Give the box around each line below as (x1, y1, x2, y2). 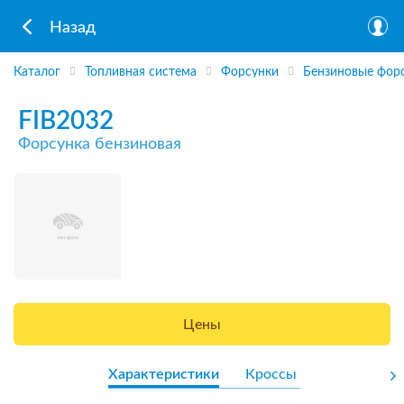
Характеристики (107, 366, 219, 381)
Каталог (14, 66, 60, 79)
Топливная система (85, 66, 197, 79)
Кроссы (244, 366, 297, 381)
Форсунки (221, 66, 279, 79)
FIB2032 (18, 107, 114, 133)
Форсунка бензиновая (18, 135, 181, 152)
